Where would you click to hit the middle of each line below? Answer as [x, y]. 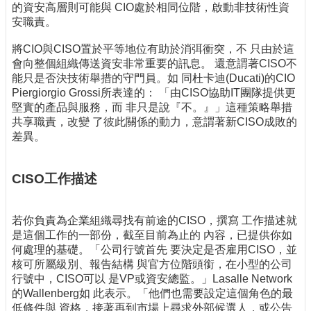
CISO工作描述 [54, 179]
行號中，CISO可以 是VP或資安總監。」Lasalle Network [152, 278]
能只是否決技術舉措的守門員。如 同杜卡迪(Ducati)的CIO [153, 78]
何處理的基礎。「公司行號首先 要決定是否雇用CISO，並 [154, 249]
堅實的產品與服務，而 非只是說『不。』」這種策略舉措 [152, 108]
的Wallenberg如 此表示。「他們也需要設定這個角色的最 [152, 293]
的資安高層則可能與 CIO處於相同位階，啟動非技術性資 [151, 8]
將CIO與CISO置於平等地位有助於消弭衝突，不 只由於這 [153, 49]
